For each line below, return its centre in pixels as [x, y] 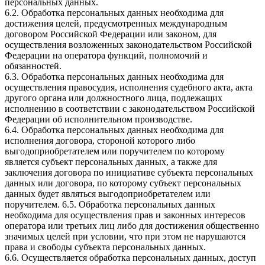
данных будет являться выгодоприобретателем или [108, 193]
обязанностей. [33, 66]
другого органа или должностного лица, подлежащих [114, 98]
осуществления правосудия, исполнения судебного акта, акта [129, 87]
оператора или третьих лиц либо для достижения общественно [132, 225]
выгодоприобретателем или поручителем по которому [115, 151]
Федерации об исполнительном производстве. [98, 119]
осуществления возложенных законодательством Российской [128, 44]
